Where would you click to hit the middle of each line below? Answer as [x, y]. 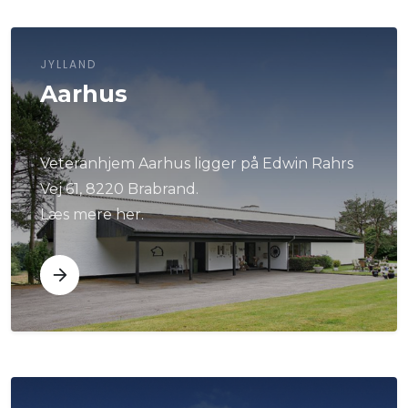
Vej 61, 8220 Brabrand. [121, 189]
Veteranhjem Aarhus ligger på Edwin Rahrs [197, 164]
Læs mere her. [92, 215]
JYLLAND [68, 65]
